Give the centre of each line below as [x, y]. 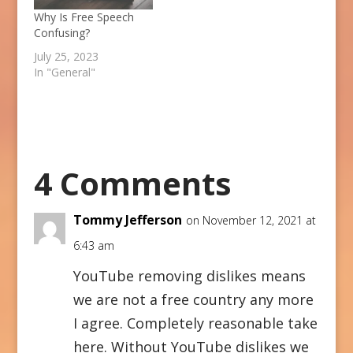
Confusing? [61, 32]
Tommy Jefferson [127, 219]
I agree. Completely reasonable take [195, 323]
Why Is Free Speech [84, 17]
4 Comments [132, 183]
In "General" [64, 72]
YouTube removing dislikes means [189, 275]
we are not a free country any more [193, 299]
